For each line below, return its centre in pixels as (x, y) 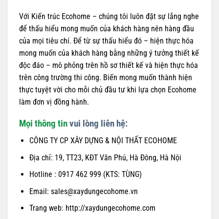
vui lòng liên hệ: (99, 124)
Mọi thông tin (44, 124)
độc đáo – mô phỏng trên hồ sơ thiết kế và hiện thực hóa (109, 65)
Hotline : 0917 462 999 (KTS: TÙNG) (85, 175)
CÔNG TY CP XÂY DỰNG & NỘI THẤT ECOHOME (103, 141)
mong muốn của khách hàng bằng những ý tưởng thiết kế (109, 53)
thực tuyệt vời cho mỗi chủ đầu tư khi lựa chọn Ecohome (108, 89)
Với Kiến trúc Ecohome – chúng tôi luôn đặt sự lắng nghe (109, 16)
